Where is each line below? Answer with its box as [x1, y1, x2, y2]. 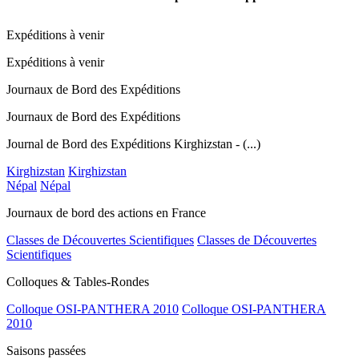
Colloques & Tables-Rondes [6, 274, 149, 288]
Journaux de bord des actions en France [6, 205, 206, 220]
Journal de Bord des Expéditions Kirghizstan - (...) [6, 136, 260, 151]
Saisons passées [6, 343, 86, 357]
